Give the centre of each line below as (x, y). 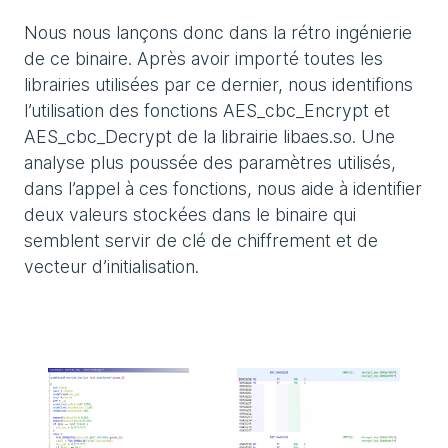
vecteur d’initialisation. (111, 266)
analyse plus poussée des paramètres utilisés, (210, 162)
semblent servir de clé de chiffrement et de (201, 240)
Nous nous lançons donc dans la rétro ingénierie (218, 32)
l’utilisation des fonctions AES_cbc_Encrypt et (207, 110)
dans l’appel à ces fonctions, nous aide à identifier (223, 188)
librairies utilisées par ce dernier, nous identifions (218, 84)
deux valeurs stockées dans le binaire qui (190, 214)
